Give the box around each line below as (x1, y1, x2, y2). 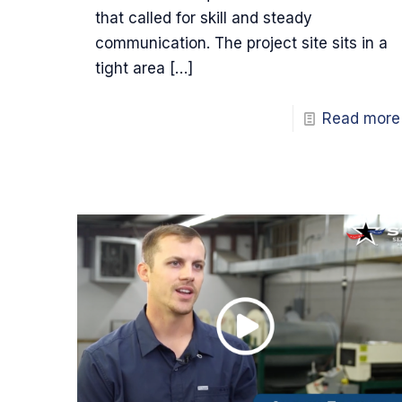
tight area (94, 58, 165, 77)
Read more (321, 109, 400, 127)
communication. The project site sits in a (94, 33, 388, 52)
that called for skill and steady (94, 8, 312, 27)
